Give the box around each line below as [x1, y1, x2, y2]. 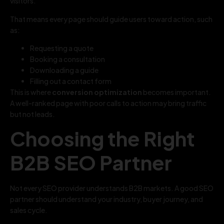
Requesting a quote [30, 43, 93, 52]
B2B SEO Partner [10, 149, 172, 175]
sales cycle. [10, 205, 47, 215]
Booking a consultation [30, 54, 105, 63]
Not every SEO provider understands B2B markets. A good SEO [10, 183, 213, 193]
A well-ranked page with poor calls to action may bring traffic [10, 98, 206, 107]
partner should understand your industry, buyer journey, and [10, 194, 203, 204]
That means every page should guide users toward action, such [10, 14, 212, 23]
